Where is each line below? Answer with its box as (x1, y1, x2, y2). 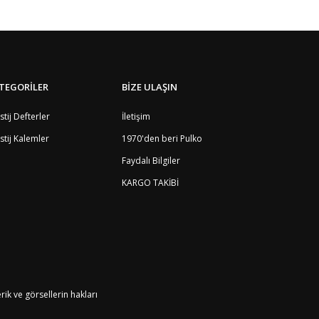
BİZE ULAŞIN (122, 80, 177, 93)
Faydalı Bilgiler (122, 155, 180, 167)
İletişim (122, 110, 150, 122)
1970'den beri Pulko (122, 132, 202, 145)
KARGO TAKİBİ (122, 177, 179, 189)
